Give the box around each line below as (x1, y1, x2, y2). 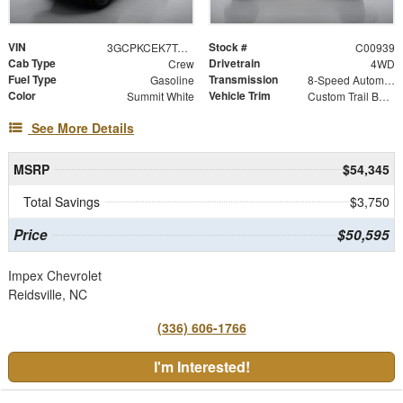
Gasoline (149, 71, 194, 87)
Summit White (126, 87, 194, 103)
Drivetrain (209, 54, 260, 71)
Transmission (209, 70, 278, 87)
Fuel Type (8, 70, 57, 87)
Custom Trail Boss (378, 87, 390, 103)
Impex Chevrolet (8, 265, 102, 284)
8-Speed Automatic (383, 71, 395, 87)
